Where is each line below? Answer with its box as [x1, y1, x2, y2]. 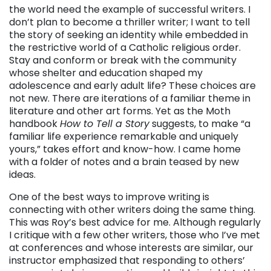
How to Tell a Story [60, 116, 149, 131]
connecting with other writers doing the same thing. [9, 202, 255, 217]
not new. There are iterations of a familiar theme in [9, 91, 250, 105]
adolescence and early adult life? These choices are [9, 78, 256, 93]
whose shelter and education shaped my [9, 65, 203, 80]
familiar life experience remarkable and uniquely [9, 129, 238, 143]
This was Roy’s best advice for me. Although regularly [9, 215, 261, 229]
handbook [9, 116, 60, 131]
